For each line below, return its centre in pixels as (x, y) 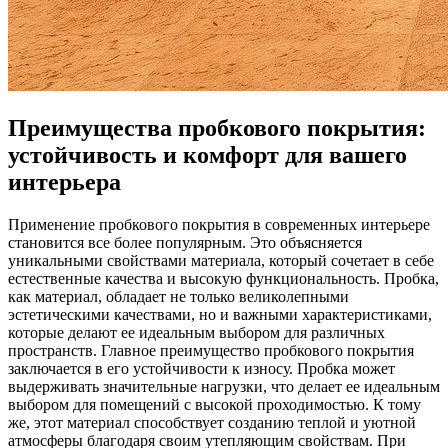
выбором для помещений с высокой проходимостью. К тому (214, 404)
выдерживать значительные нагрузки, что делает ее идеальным (224, 386)
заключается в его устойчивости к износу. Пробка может (201, 368)
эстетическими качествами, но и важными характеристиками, (220, 314)
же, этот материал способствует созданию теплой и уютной (212, 422)
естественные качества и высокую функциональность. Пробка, (223, 278)
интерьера (64, 181)
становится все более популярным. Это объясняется (185, 242)
